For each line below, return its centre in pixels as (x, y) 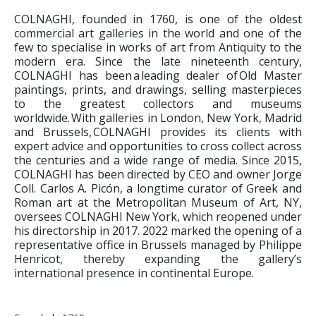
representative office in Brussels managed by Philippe (158, 245)
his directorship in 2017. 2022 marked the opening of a (158, 231)
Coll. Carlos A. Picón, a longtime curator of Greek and (158, 189)
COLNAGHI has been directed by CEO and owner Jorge (158, 175)
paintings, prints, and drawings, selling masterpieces (158, 90)
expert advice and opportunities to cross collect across (158, 146)
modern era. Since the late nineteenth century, (158, 62)
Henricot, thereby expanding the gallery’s (158, 259)
